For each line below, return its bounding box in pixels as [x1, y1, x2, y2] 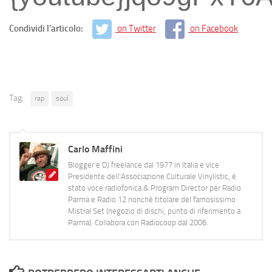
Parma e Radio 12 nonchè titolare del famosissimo [68, 194, 236, 204]
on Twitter [117, 22, 156, 34]
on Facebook [190, 22, 238, 34]
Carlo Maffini [68, 143, 123, 155]
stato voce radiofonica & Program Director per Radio [68, 183, 241, 192]
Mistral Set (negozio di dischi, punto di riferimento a [68, 206, 240, 216]
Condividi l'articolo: [9, 22, 85, 34]
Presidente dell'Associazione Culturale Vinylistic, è [68, 171, 236, 181]
